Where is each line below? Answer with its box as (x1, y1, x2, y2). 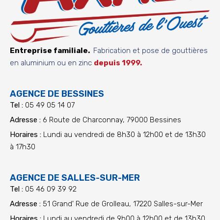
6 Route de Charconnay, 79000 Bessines (41, 115, 181, 125)
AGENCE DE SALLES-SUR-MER (10, 172, 140, 184)
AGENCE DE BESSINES (10, 88, 104, 100)
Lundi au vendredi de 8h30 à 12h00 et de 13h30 (41, 130, 206, 139)
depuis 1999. (94, 58, 142, 68)
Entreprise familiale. (10, 46, 90, 55)
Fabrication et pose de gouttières (93, 46, 208, 55)
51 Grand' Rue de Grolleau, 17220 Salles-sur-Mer (41, 199, 203, 209)
